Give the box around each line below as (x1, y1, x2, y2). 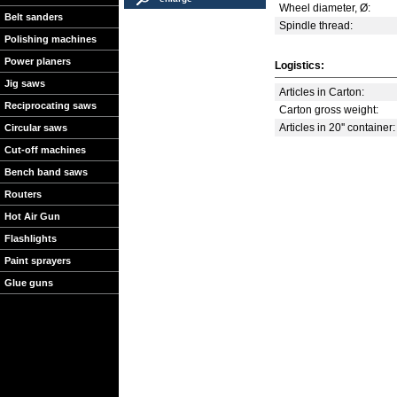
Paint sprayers (4, 255, 71, 266)
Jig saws (4, 78, 45, 89)
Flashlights (4, 233, 57, 244)
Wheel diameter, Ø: (279, 2, 370, 14)
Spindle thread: (279, 19, 353, 32)
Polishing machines (4, 34, 97, 44)
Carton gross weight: (279, 104, 378, 116)
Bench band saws (4, 167, 88, 177)
